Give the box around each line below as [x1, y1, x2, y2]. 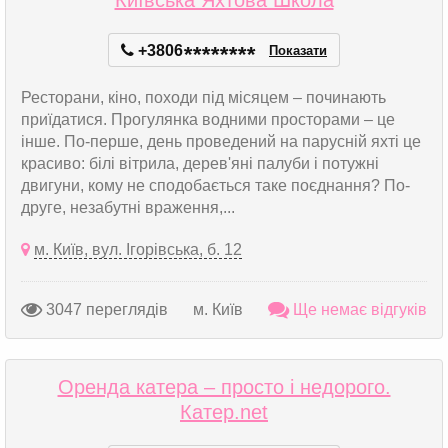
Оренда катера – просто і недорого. [57, 376, 391, 398]
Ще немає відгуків [289, 300, 427, 318]
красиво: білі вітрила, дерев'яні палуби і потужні [21, 155, 379, 172]
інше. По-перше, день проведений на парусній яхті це [21, 133, 421, 150]
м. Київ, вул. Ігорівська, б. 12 [34, 241, 242, 258]
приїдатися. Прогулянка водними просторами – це [21, 111, 395, 128]
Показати [269, 43, 327, 58]
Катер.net [180, 401, 268, 423]
